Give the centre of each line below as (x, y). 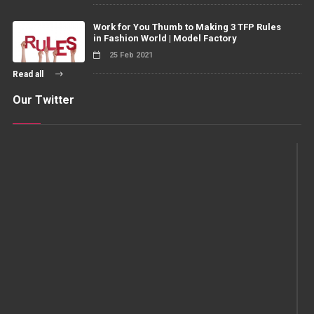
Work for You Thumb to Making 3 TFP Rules (187, 27)
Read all (29, 75)
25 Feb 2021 (130, 55)
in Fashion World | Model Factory (165, 39)
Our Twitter (43, 100)
